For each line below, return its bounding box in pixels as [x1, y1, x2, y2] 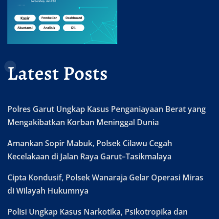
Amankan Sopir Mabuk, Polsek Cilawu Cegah [7, 137, 172, 149]
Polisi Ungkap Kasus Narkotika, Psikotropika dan [7, 206, 188, 217]
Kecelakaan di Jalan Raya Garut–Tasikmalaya [7, 151, 172, 162]
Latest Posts [7, 59, 108, 87]
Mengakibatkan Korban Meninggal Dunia [7, 116, 159, 128]
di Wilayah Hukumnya [7, 185, 88, 196]
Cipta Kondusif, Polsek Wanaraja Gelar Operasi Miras [7, 172, 203, 183]
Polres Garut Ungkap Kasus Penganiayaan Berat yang [7, 103, 206, 114]
